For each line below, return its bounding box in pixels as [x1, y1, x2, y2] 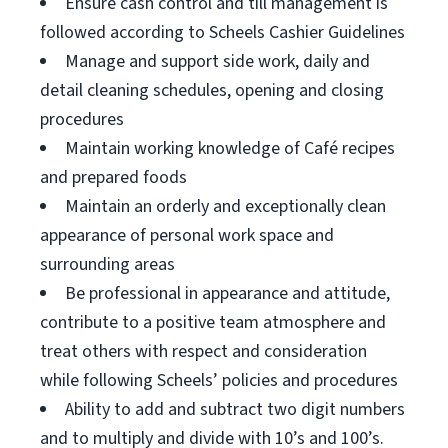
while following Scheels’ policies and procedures [40, 368, 398, 393]
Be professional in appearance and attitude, [65, 281, 390, 306]
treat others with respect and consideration [40, 339, 367, 364]
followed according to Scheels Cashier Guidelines [40, 20, 405, 45]
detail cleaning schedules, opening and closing [40, 78, 384, 103]
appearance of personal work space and [40, 223, 334, 248]
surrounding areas [40, 252, 175, 277]
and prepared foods [40, 165, 187, 190]
